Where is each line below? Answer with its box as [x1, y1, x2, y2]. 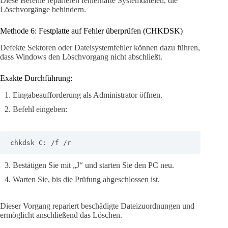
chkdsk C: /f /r [10, 138, 71, 147]
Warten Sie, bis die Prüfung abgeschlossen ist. [13, 175, 160, 184]
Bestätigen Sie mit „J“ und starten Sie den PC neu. [13, 160, 174, 169]
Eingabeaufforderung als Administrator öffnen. [13, 90, 162, 99]
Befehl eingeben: [13, 104, 67, 113]
